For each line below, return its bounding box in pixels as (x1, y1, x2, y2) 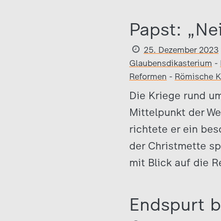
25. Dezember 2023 (144, 45, 219, 55)
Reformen (129, 72, 167, 81)
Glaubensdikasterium (129, 58, 212, 68)
